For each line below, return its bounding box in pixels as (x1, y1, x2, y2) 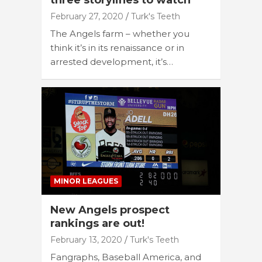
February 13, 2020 (50, 234, 122, 245)
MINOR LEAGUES (54, 176, 118, 185)
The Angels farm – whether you (50, 28, 189, 40)
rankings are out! (50, 216, 144, 230)
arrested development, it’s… (50, 56, 173, 68)
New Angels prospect (50, 203, 170, 216)
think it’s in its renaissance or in (50, 42, 184, 54)
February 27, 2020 (50, 11, 123, 22)
